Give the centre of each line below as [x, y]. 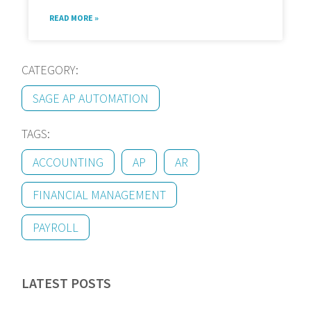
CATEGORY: [50, 70]
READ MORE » [74, 18]
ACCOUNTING [68, 162]
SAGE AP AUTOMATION [91, 99]
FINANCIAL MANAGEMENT [100, 195]
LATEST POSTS [67, 283]
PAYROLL [56, 228]
